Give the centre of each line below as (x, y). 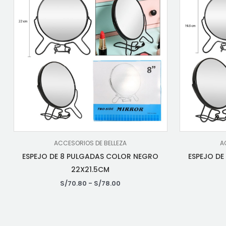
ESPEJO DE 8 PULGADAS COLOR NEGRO (91, 157)
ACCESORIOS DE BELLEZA (91, 143)
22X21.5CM (91, 170)
